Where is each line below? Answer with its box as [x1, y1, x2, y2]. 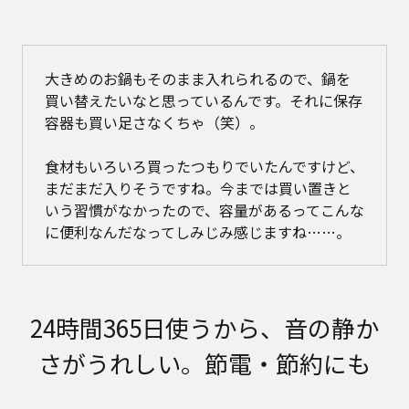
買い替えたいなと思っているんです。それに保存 [45, 89, 362, 111]
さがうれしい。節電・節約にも [38, 345, 371, 380]
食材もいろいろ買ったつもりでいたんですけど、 [45, 154, 364, 177]
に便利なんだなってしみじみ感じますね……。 [45, 220, 351, 243]
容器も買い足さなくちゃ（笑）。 [45, 110, 264, 133]
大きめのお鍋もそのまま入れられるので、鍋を [45, 67, 351, 89]
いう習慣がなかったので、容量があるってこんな [45, 198, 364, 221]
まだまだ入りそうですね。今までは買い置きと [45, 176, 351, 199]
